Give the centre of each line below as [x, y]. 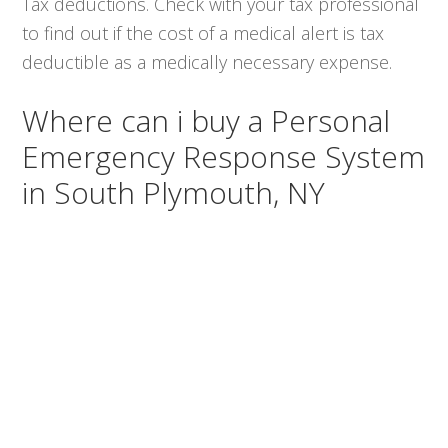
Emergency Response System [224, 156]
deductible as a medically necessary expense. [207, 61]
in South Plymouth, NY [174, 192]
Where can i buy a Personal [206, 120]
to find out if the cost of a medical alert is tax [203, 32]
